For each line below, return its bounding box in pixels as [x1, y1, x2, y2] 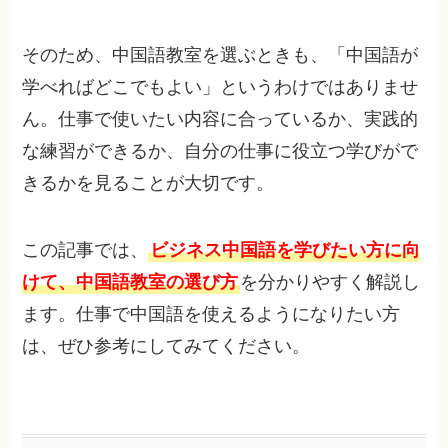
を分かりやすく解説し [240, 272, 421, 293]
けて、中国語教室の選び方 [22, 272, 239, 293]
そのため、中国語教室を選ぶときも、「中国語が [22, 44, 419, 65]
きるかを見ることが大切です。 [22, 172, 275, 193]
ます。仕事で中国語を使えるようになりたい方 [22, 304, 401, 325]
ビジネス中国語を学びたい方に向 [150, 240, 421, 261]
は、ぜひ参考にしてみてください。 [22, 336, 311, 357]
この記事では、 [22, 240, 149, 261]
